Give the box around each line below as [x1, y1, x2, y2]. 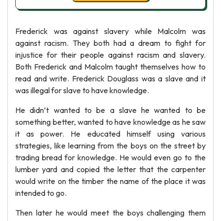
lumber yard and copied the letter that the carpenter [15, 164, 206, 174]
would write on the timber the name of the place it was [15, 176, 206, 186]
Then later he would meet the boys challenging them [15, 208, 206, 218]
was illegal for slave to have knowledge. [15, 85, 149, 95]
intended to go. [15, 188, 67, 198]
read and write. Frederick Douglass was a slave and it [15, 74, 206, 83]
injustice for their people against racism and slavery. [15, 50, 206, 60]
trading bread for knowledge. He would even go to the [15, 152, 206, 162]
